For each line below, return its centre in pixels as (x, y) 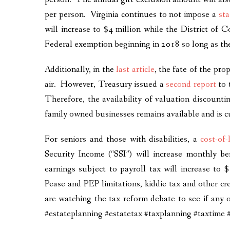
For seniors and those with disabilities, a (122, 139)
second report (191, 84)
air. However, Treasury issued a (105, 84)
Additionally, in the (81, 69)
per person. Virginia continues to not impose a (132, 14)
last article (135, 69)
